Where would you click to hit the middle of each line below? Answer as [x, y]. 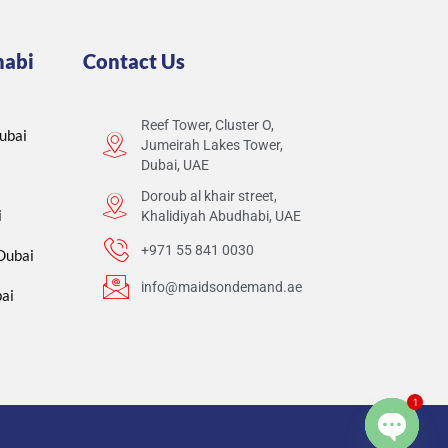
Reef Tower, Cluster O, [207, 124]
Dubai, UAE [174, 164]
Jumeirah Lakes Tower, [211, 144]
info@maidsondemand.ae [221, 286]
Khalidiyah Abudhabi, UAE [220, 215]
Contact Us [134, 60]
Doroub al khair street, [208, 195]
